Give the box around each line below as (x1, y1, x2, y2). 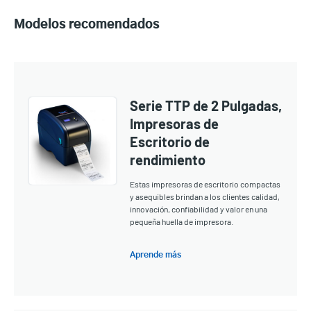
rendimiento (130, 151, 206, 168)
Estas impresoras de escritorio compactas (130, 178, 281, 189)
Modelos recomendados (14, 18, 160, 31)
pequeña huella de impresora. (130, 216, 234, 226)
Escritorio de (130, 133, 210, 150)
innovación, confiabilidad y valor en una (130, 203, 268, 214)
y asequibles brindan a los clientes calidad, (130, 191, 280, 201)
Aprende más (130, 250, 182, 259)
